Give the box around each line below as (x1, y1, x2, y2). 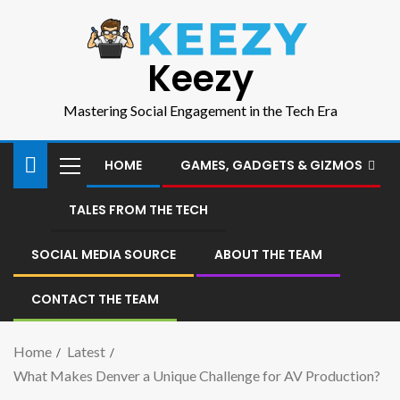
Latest (67, 343, 105, 361)
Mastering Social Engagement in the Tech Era (62, 102, 337, 120)
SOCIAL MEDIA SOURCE (31, 246, 176, 264)
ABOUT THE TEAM (214, 246, 322, 264)
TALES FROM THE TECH (69, 201, 208, 220)
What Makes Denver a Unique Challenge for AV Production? (13, 367, 380, 385)
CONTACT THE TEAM (31, 290, 159, 309)
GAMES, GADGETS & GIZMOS (180, 156, 362, 175)
